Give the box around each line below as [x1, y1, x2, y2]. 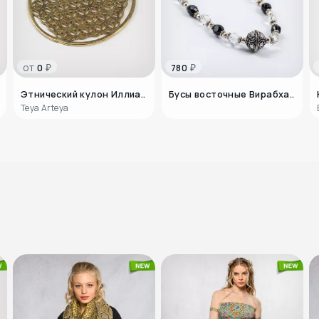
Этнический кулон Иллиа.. [21, 88, 146, 101]
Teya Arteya [21, 102, 69, 115]
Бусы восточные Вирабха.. [169, 88, 295, 101]
